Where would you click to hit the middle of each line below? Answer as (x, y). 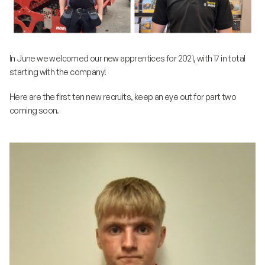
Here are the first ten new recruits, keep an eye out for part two (123, 96)
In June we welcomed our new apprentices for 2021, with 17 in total (127, 58)
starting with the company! (58, 72)
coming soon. (34, 110)
